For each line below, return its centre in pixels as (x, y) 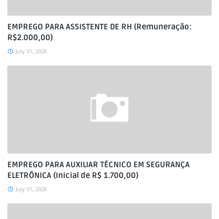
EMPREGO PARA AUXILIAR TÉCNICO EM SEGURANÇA (99, 165)
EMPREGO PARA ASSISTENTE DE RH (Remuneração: (99, 27)
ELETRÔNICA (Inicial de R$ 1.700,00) (73, 175)
